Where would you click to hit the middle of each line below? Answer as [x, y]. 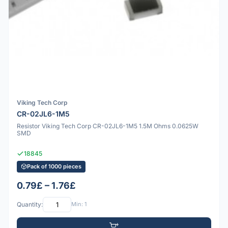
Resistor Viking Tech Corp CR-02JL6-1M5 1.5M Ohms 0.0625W [108, 126]
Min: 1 [79, 204]
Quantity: [30, 205]
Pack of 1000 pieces [54, 166]
